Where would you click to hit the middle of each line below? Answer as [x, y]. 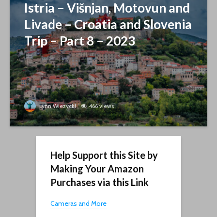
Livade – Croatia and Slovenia [108, 24]
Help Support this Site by [104, 155]
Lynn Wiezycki [57, 106]
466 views [101, 106]
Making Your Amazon [97, 168]
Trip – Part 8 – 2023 [80, 40]
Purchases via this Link [100, 182]
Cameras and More [78, 203]
